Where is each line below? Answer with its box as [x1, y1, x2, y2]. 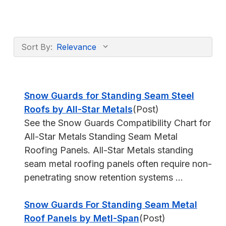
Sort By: [21, 42, 52, 52]
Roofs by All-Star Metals [24, 104, 133, 115]
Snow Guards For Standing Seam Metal [24, 199, 197, 210]
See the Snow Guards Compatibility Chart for [24, 118, 211, 128]
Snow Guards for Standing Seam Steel [24, 90, 194, 101]
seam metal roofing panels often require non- [24, 158, 212, 169]
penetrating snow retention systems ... [24, 172, 183, 183]
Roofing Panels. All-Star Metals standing [24, 145, 193, 155]
